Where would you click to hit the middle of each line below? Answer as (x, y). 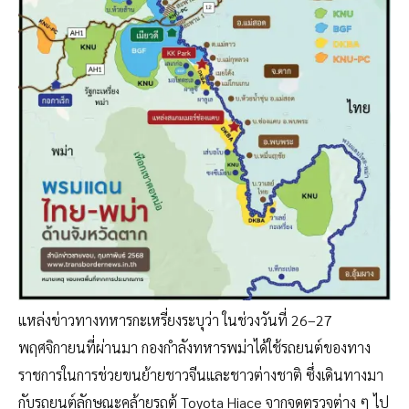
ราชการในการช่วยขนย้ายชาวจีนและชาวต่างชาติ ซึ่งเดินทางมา (201, 374)
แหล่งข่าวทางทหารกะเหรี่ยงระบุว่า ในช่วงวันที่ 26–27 (175, 320)
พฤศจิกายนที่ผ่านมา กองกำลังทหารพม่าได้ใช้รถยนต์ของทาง (194, 347)
